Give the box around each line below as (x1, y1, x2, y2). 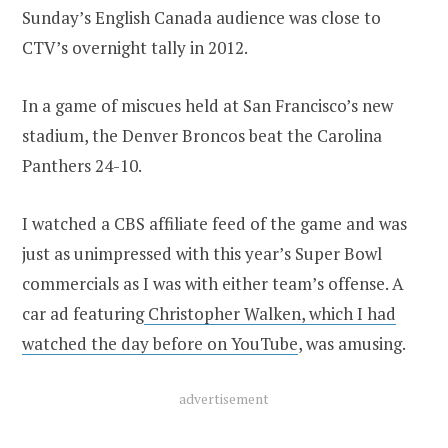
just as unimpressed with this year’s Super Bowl (22, 241, 382, 265)
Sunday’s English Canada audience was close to (22, 5, 381, 29)
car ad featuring (22, 301, 144, 325)
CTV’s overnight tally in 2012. (22, 35, 248, 59)
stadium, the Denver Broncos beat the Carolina (22, 123, 382, 147)
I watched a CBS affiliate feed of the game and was (22, 211, 407, 235)
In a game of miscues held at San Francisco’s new (22, 93, 393, 117)
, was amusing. (298, 331, 406, 355)
